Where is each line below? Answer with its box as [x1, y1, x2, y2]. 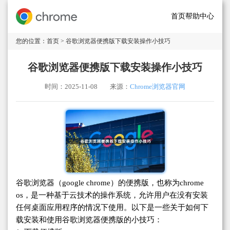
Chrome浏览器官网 [130, 83, 185, 90]
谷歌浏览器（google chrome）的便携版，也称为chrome [16, 179, 204, 187]
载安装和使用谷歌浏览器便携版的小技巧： [16, 216, 162, 224]
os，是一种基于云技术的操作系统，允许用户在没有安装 [16, 191, 208, 200]
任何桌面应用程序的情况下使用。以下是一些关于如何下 [16, 203, 208, 212]
